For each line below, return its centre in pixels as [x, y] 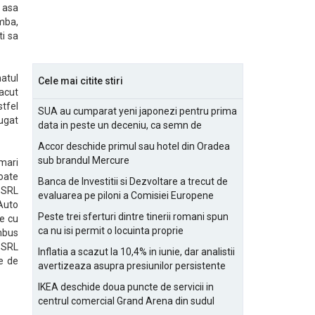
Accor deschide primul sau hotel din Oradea [134, 146]
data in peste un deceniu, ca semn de [120, 125]
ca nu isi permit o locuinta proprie [111, 231]
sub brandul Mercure [84, 160]
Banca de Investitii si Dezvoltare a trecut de [133, 181]
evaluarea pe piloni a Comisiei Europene [126, 195]
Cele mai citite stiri [81, 81]
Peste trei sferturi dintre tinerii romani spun [133, 217]
